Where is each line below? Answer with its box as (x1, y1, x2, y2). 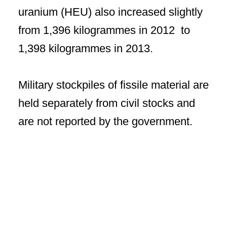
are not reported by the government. (18, 115, 193, 128)
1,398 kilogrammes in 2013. (18, 42, 153, 55)
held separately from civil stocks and (18, 97, 195, 109)
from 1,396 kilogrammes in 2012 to (18, 24, 190, 36)
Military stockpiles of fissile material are (18, 79, 209, 91)
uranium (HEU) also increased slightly (18, 6, 203, 18)
